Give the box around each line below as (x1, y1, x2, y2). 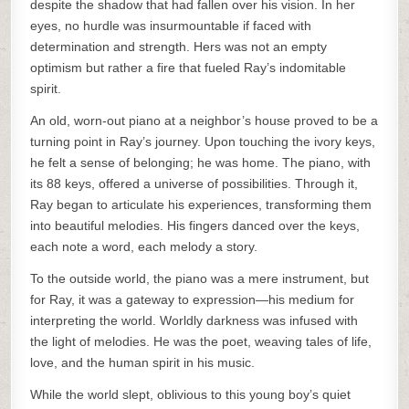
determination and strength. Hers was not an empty (30, 39, 328, 54)
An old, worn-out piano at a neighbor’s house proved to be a (30, 113, 379, 128)
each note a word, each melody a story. (30, 239, 258, 254)
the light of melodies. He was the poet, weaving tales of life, (30, 334, 372, 349)
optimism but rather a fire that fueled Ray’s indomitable (30, 60, 347, 75)
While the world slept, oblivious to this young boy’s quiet (30, 387, 351, 402)
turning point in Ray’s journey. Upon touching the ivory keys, (30, 134, 376, 149)
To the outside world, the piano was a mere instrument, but (30, 271, 370, 286)
